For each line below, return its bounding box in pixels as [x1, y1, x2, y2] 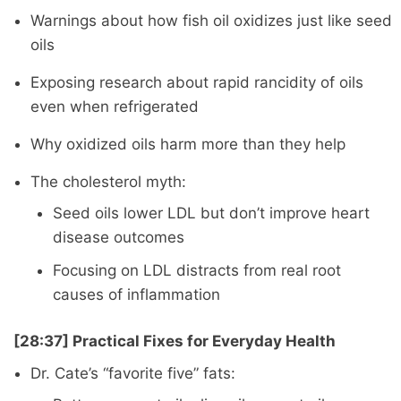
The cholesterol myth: [30, 172, 186, 191]
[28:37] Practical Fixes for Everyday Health [13, 332, 336, 351]
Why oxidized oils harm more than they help [30, 134, 346, 153]
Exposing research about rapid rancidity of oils [30, 73, 363, 91]
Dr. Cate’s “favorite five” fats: [30, 363, 235, 382]
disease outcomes [53, 227, 185, 246]
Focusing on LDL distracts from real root [53, 260, 342, 279]
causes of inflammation [53, 285, 221, 303]
